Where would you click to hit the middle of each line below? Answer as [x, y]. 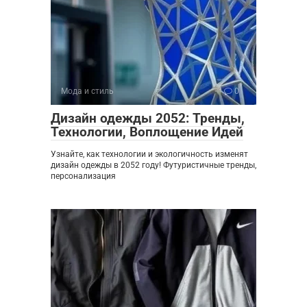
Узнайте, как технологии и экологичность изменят [149, 155]
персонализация [83, 176]
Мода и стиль [87, 91]
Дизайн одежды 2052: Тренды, [148, 119]
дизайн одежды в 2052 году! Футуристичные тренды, [153, 165]
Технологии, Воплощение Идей [147, 132]
